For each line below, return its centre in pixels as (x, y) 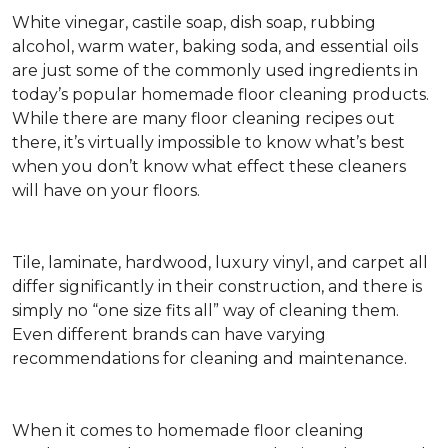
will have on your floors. (106, 191)
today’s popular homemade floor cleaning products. (220, 95)
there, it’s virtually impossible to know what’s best (208, 143)
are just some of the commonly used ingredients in (215, 71)
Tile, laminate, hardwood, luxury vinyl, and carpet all (220, 263)
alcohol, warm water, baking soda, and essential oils (215, 47)
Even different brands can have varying (169, 335)
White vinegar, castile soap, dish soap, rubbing (194, 23)
